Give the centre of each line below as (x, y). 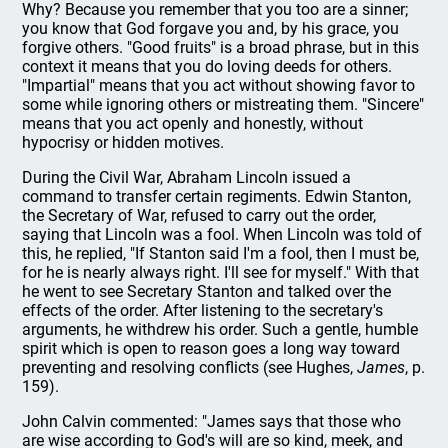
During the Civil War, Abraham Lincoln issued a (187, 177)
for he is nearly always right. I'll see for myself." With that (221, 272)
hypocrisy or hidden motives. (123, 142)
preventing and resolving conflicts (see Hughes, (190, 367)
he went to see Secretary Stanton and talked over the (207, 291)
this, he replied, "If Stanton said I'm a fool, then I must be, (221, 253)
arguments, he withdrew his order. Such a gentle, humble (220, 329)
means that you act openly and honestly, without (193, 123)
